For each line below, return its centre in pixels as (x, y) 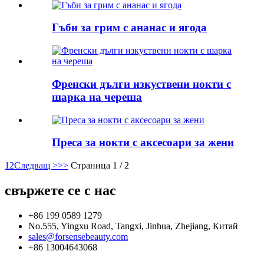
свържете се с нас (60, 190)
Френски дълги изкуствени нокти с (141, 84)
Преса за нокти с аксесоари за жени (143, 143)
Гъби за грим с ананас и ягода (129, 28)
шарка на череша (97, 97)
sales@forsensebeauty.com (78, 236)
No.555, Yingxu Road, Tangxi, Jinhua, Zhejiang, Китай (133, 226)
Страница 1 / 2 (100, 166)
